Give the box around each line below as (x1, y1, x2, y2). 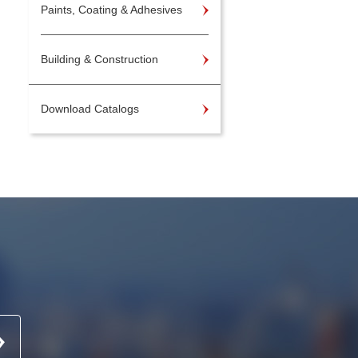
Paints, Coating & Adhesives (41, 3, 182, 16)
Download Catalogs (41, 102, 139, 115)
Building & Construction (41, 53, 158, 66)
